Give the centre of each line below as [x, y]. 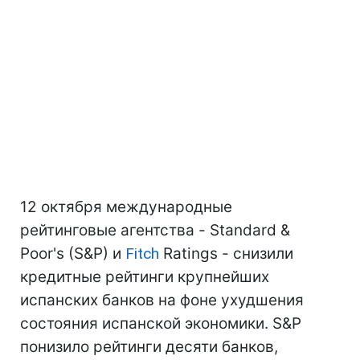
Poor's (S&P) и [73, 254]
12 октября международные [126, 207]
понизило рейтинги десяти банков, [149, 347]
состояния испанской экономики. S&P [161, 323]
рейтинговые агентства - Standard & [155, 230]
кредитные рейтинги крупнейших [145, 277]
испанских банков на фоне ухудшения [162, 300]
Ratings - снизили [226, 254]
